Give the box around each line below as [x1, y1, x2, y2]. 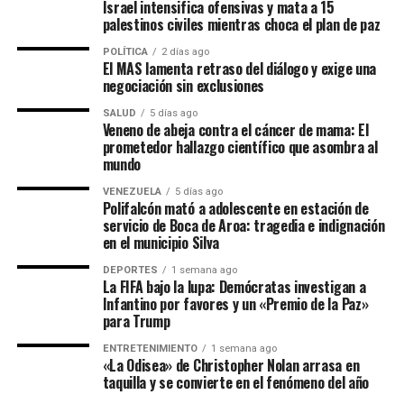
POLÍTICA [102, 46, 148, 58]
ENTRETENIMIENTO [102, 343, 197, 354]
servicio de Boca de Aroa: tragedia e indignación [102, 215, 385, 236]
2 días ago [161, 46, 209, 58]
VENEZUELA [102, 186, 161, 197]
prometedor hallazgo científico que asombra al [102, 136, 378, 158]
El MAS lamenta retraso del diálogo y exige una [102, 58, 376, 79]
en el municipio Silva [102, 232, 219, 253]
